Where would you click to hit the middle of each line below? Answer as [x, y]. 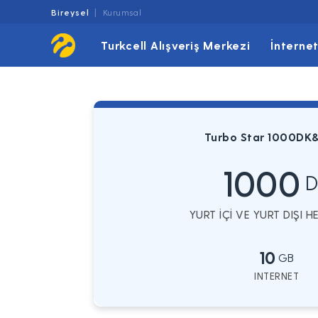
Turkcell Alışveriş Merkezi [176, 45]
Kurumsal [122, 12]
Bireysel [70, 12]
